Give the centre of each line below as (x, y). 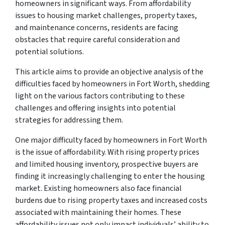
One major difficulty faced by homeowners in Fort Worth (111, 140)
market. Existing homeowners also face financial (98, 188)
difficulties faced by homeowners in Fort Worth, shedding (113, 84)
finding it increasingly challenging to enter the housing (110, 176)
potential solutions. (49, 51)
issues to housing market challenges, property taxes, (106, 15)
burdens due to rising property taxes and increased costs (111, 200)
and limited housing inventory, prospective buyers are (107, 164)
